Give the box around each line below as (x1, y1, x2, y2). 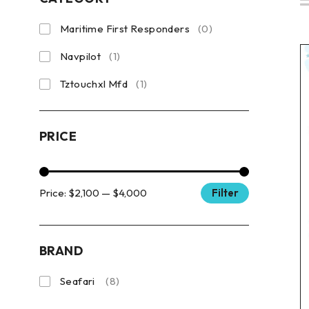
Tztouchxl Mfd (60, 77, 128, 90)
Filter (211, 186, 239, 199)
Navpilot (60, 50, 101, 63)
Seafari (60, 275, 98, 288)
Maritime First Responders (60, 22, 190, 35)
